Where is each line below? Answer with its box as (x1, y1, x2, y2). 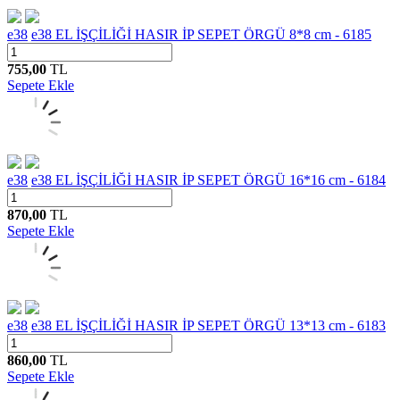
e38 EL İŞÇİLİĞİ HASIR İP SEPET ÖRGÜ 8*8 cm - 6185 (31, 26, 371, 42)
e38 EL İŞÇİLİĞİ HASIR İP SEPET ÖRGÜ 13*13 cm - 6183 (31, 317, 386, 333)
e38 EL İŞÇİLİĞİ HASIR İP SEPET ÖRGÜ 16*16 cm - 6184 (31, 171, 386, 187)
